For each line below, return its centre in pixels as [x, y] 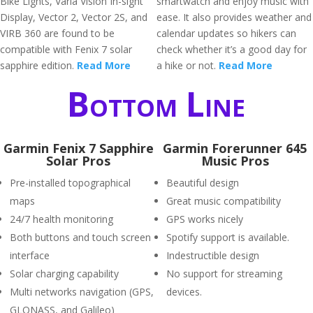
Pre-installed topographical [70, 183]
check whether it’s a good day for [232, 49]
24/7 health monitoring [61, 219]
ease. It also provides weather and [234, 17]
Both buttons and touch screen [80, 237]
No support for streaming [224, 274]
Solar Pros [78, 161]
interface [30, 255]
